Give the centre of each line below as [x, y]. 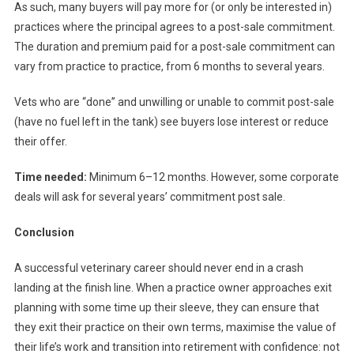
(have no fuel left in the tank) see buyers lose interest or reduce [171, 122]
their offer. [40, 142]
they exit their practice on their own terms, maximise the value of [175, 328]
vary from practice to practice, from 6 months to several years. [170, 67]
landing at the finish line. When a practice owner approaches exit [173, 288]
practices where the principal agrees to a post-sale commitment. [174, 27]
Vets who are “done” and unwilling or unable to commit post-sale [174, 102]
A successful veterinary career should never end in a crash [158, 268]
